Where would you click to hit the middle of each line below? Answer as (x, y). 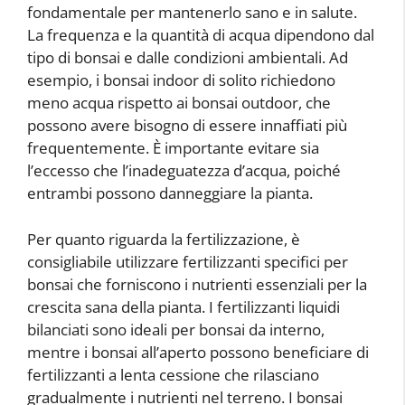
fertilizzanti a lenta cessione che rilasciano (173, 374)
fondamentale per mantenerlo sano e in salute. (192, 12)
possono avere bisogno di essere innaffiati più (187, 125)
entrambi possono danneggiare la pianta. (170, 193)
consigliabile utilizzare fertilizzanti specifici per (188, 261)
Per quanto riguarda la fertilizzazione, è (164, 239)
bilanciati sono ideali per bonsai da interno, (176, 329)
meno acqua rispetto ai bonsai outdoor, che (179, 103)
